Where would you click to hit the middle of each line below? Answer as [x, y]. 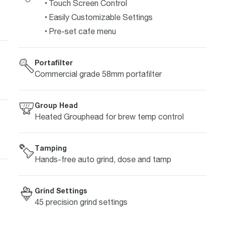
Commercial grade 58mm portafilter [98, 74]
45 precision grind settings [81, 202]
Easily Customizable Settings [100, 17]
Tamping [50, 148]
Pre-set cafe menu [82, 31]
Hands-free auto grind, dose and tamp [103, 159]
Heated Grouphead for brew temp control [109, 116]
